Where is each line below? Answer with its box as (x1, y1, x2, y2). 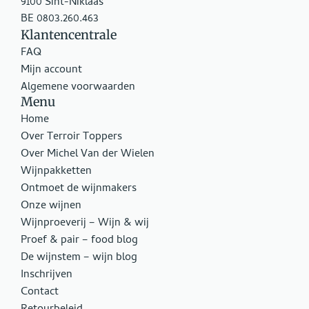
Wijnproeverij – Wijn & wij (21, 214, 149, 232)
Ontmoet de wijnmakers (21, 179, 137, 198)
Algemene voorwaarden (21, 78, 135, 97)
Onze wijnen (21, 197, 81, 215)
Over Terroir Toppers (21, 128, 122, 146)
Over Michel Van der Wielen (21, 145, 154, 163)
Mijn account (21, 61, 82, 79)
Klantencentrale (21, 26, 117, 43)
